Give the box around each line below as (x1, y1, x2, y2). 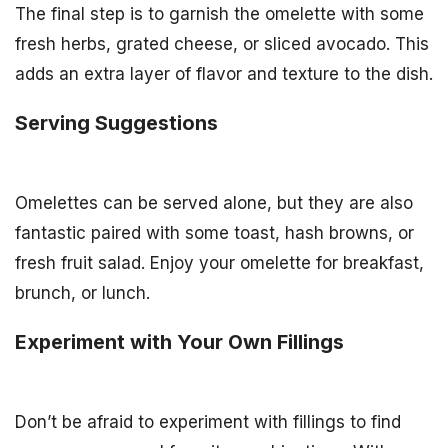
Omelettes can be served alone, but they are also (15, 193, 413, 214)
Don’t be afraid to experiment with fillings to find (15, 411, 401, 432)
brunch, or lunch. (15, 283, 150, 304)
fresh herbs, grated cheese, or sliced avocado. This (15, 34, 429, 55)
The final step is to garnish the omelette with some (15, 4, 424, 25)
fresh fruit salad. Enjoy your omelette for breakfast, (15, 253, 424, 274)
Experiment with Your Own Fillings (15, 329, 344, 354)
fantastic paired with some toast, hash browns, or (15, 223, 414, 244)
